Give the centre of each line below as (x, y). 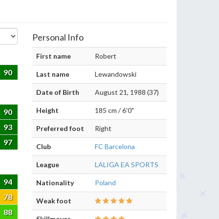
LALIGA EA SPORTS (127, 164)
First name (54, 56)
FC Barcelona (115, 146)
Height (47, 110)
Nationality (55, 183)
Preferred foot (60, 128)
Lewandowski (116, 74)
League (48, 164)
